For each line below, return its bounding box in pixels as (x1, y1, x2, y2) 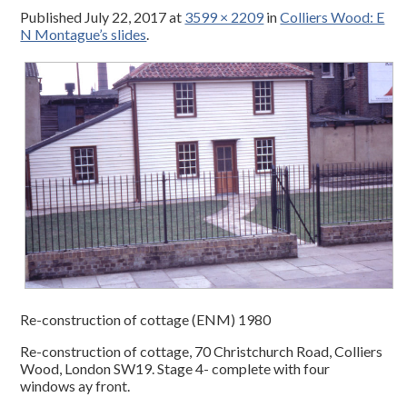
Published (20, 8, 85, 26)
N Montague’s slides (20, 25, 147, 44)
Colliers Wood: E (280, 8, 385, 26)
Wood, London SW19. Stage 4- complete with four (20, 359, 331, 377)
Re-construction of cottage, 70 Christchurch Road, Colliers (20, 342, 383, 360)
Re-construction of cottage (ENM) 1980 (20, 310, 272, 328)
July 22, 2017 (84, 8, 167, 26)
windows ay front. (20, 376, 131, 394)
